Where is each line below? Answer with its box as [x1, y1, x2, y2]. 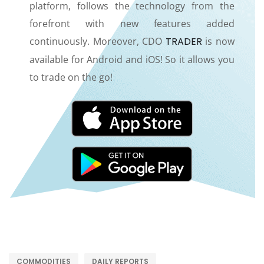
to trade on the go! [29, 71, 113, 84]
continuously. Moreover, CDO [29, 35, 166, 48]
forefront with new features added [29, 17, 235, 31]
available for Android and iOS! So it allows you [29, 53, 235, 67]
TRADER [165, 35, 202, 49]
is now [202, 35, 235, 48]
